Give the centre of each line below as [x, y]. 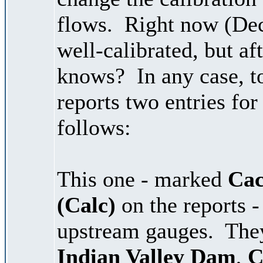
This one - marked [142, 179]
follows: [94, 127]
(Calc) [86, 205]
